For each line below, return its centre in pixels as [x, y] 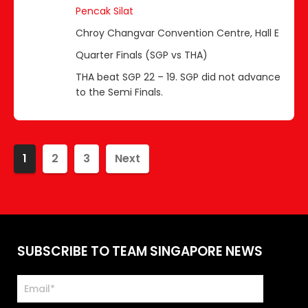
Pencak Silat [104, 11]
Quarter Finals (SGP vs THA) [142, 55]
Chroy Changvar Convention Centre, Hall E [177, 33]
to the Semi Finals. [119, 92]
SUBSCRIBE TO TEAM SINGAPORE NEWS [140, 251]
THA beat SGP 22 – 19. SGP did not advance [178, 77]
